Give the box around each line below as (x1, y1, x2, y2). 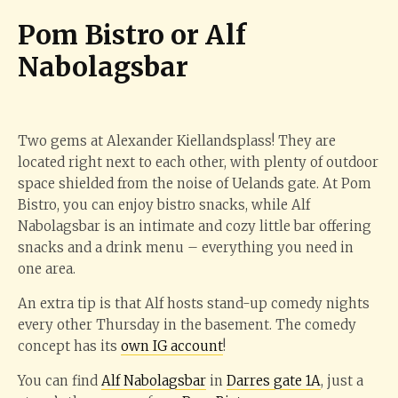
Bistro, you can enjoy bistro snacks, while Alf (18, 196, 310, 213)
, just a (321, 372, 363, 389)
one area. (18, 260, 76, 277)
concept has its (18, 338, 121, 354)
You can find (18, 372, 101, 389)
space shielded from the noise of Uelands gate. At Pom (18, 175, 371, 192)
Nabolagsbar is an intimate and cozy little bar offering (18, 218, 371, 235)
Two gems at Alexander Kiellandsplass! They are (18, 132, 336, 149)
